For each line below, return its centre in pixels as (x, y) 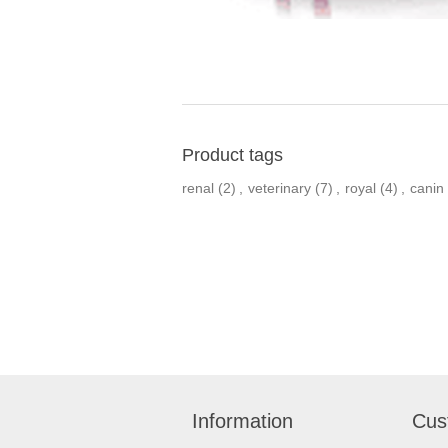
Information (242, 421)
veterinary (279, 188)
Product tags (232, 155)
